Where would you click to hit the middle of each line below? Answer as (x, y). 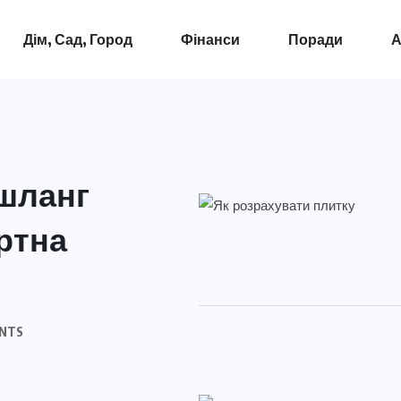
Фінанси (210, 39)
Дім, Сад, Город (77, 39)
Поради (315, 39)
